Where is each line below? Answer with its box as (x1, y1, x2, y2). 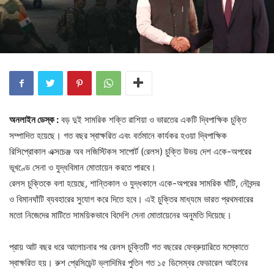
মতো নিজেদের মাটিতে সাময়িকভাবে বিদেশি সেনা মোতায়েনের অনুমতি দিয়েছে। (9, 209, 232, 221)
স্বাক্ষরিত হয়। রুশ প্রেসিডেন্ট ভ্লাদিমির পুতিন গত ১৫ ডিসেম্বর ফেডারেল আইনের (9, 256, 248, 268)
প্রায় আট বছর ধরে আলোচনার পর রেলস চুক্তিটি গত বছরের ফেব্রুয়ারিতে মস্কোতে (9, 240, 248, 253)
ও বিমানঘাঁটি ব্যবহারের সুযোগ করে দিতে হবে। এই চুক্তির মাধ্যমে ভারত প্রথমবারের (9, 193, 253, 205)
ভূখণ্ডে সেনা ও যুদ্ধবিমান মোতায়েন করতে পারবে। (9, 161, 156, 173)
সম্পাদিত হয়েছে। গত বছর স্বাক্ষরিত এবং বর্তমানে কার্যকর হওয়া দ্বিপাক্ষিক (9, 129, 227, 141)
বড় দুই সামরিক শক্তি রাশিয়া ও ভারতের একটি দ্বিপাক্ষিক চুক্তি (59, 113, 246, 125)
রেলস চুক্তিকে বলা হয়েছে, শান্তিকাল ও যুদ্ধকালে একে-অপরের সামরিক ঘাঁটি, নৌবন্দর (9, 177, 260, 189)
